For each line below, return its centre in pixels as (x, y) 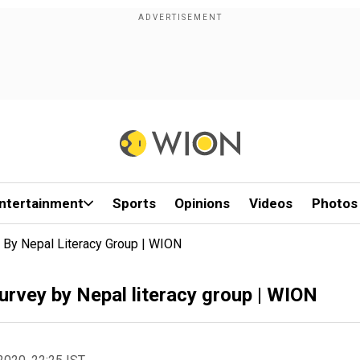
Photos (334, 203)
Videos (271, 203)
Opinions (202, 203)
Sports (134, 203)
